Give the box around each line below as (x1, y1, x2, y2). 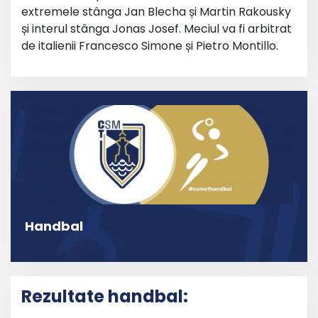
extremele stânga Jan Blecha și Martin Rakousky (21, 4, 291, 20)
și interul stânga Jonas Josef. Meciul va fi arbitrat (21, 21, 292, 37)
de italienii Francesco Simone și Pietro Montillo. (21, 38, 278, 54)
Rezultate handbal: (21, 285, 188, 309)
